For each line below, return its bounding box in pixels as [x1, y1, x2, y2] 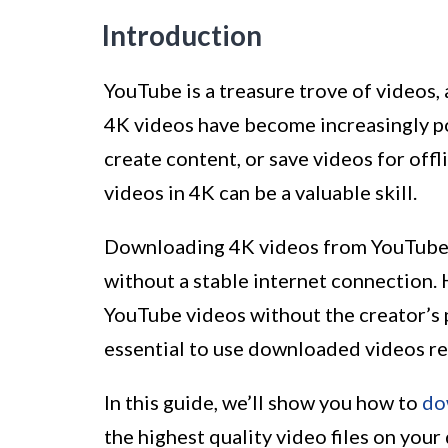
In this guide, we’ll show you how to [104, 390, 422, 415]
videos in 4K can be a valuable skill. [104, 180, 417, 205]
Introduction [102, 18, 262, 53]
